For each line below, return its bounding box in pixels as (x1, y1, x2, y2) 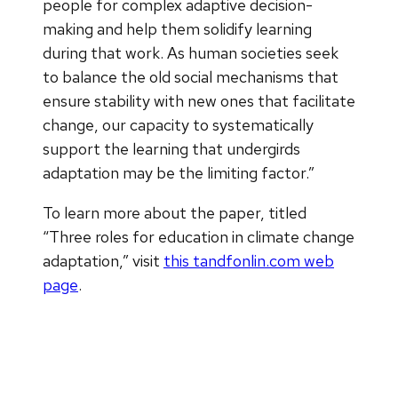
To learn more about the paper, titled (43, 202, 306, 223)
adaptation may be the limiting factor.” (43, 162, 314, 183)
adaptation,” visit (43, 250, 163, 271)
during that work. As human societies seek (43, 42, 338, 63)
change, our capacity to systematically (43, 114, 314, 135)
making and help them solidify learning (43, 18, 312, 39)
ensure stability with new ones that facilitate (43, 90, 355, 111)
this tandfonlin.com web (163, 250, 334, 271)
